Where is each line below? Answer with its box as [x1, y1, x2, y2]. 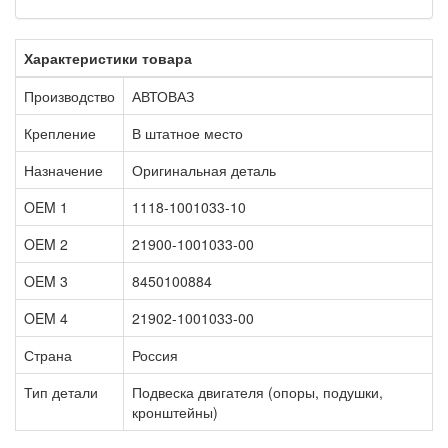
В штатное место [132, 122, 243, 143]
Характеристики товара [24, 47, 192, 68]
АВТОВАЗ [132, 85, 194, 106]
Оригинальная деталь [132, 159, 276, 180]
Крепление [24, 122, 96, 143]
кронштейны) [132, 401, 218, 422]
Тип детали [24, 381, 98, 402]
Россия [132, 344, 178, 365]
